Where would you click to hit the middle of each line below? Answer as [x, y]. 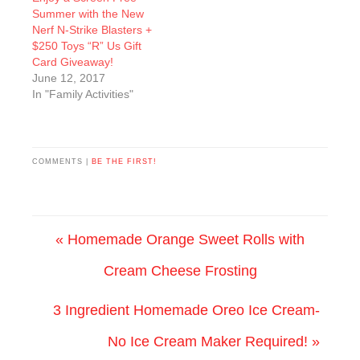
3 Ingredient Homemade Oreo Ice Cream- [186, 310]
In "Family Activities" [83, 94]
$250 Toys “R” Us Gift [87, 45]
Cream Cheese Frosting [180, 270]
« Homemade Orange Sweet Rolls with [180, 239]
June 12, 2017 [69, 78]
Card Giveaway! [73, 61]
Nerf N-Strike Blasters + [92, 29]
